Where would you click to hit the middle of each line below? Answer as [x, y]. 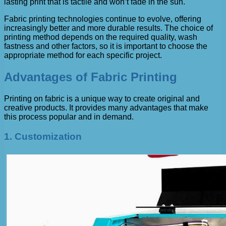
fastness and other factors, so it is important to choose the [106, 46]
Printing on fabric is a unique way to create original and [102, 99]
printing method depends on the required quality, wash [101, 37]
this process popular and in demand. [69, 117]
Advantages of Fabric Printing [91, 77]
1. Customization [43, 136]
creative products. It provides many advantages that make [106, 108]
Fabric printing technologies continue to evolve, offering [103, 19]
